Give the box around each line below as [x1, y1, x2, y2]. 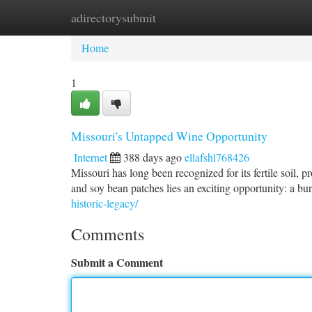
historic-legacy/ [71, 196, 138, 210]
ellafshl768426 [185, 150, 249, 164]
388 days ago [123, 150, 182, 164]
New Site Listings [140, 10, 219, 24]
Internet [74, 150, 107, 164]
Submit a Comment [71, 254, 163, 270]
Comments [71, 223, 144, 245]
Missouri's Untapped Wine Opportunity [71, 127, 267, 144]
